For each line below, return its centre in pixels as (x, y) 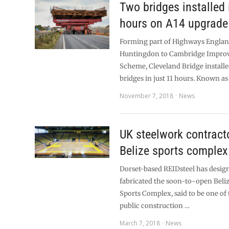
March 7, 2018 (140, 223)
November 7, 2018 (147, 96)
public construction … (155, 206)
